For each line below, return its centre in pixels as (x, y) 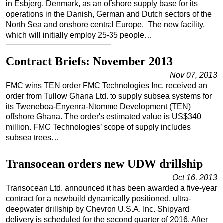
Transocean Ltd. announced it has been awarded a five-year (111, 188)
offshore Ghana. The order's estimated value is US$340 (104, 117)
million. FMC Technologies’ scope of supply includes (98, 127)
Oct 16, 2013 (195, 178)
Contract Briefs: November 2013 (89, 61)
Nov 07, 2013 (193, 75)
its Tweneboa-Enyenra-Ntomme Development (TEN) (98, 107)
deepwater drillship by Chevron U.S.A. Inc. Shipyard (98, 209)
